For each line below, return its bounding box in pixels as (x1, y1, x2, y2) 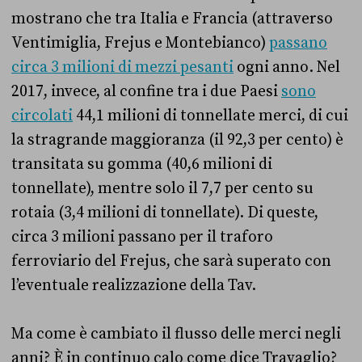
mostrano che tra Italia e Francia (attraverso (11, 8, 333, 28)
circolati (11, 105, 73, 125)
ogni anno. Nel (234, 57, 340, 77)
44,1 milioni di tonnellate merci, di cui (73, 105, 348, 125)
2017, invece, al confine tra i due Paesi (11, 81, 281, 101)
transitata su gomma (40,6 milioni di (11, 154, 272, 174)
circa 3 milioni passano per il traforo (11, 226, 273, 246)
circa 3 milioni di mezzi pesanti (11, 57, 234, 77)
